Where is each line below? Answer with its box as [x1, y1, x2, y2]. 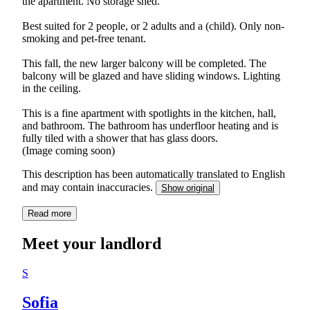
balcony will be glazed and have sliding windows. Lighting [22, 69, 280, 82]
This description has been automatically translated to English [22, 167, 285, 180]
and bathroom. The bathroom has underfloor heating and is [22, 119, 278, 131]
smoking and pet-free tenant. [22, 32, 146, 44]
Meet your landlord [22, 234, 161, 253]
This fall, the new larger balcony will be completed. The [22, 57, 266, 69]
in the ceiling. [22, 82, 81, 94]
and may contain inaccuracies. [22, 181, 156, 193]
